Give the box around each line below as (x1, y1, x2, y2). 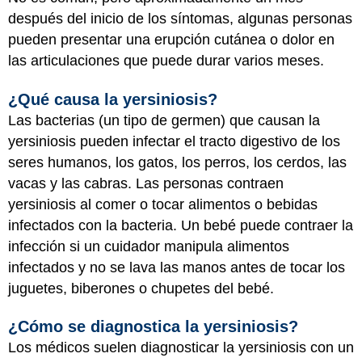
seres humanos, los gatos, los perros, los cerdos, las (8, 154, 347, 170)
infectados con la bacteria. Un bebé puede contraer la (8, 217, 353, 234)
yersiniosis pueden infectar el (8, 133, 200, 149)
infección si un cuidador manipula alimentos (8, 238, 289, 255)
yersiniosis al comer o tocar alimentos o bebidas (8, 196, 318, 213)
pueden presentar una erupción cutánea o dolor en (8, 32, 335, 48)
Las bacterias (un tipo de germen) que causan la (8, 112, 320, 128)
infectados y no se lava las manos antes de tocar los (8, 259, 345, 276)
